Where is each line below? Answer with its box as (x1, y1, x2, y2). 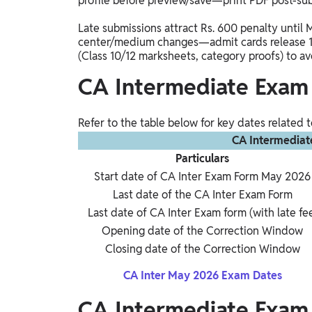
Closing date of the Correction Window (104, 242, 300, 257)
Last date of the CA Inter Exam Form (112, 187, 292, 203)
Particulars (175, 151, 229, 166)
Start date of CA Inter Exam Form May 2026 (94, 169, 311, 185)
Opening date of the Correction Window (102, 224, 303, 239)
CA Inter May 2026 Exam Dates (123, 268, 282, 283)
